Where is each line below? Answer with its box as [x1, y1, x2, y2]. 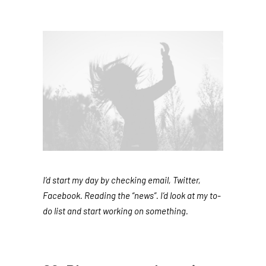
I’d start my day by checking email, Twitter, [43, 175, 201, 185]
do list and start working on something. [43, 205, 188, 216]
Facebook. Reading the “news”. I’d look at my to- [43, 190, 221, 201]
